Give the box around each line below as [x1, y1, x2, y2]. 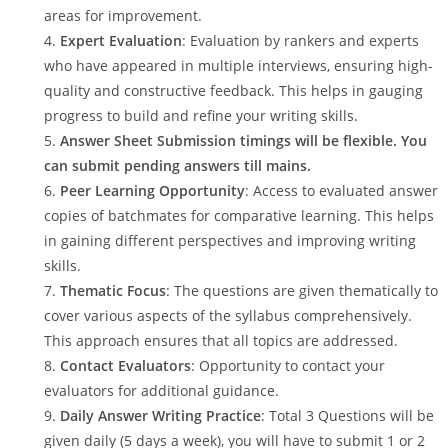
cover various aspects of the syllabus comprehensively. [44, 306, 412, 325]
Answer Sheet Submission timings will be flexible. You [60, 131, 427, 150]
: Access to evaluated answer [245, 181, 438, 200]
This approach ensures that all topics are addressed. [44, 331, 398, 350]
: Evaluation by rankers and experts [182, 31, 419, 50]
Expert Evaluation [60, 31, 182, 50]
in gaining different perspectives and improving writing [44, 231, 416, 250]
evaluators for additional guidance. [44, 381, 279, 400]
